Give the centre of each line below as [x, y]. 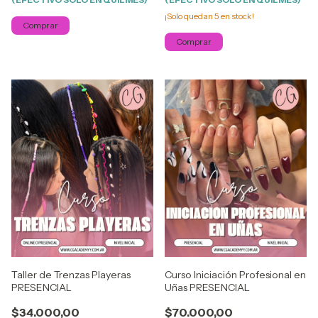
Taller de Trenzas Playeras [71, 275]
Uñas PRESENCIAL [207, 287]
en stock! [237, 16]
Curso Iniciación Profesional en [235, 275]
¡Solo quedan [190, 16]
